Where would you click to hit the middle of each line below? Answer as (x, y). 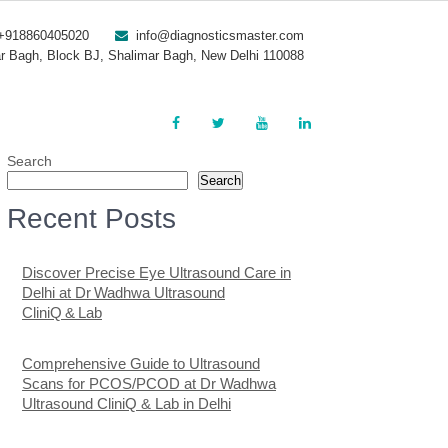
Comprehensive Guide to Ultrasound (141, 363)
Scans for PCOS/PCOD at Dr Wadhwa (149, 383)
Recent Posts (91, 218)
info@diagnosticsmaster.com (220, 35)
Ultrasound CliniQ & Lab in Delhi (126, 403)
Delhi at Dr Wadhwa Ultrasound (123, 292)
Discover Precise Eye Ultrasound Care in (156, 272)
